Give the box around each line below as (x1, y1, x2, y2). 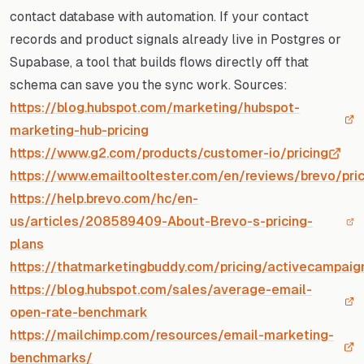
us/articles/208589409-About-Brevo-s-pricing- (10, 213, 313, 229)
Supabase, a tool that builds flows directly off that (10, 54, 309, 70)
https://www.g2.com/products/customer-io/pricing (10, 145, 328, 161)
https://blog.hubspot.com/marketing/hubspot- (10, 99, 300, 115)
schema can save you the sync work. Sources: (10, 76, 288, 93)
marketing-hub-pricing (10, 122, 149, 138)
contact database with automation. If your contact (10, 8, 309, 24)
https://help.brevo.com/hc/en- (10, 190, 198, 206)
